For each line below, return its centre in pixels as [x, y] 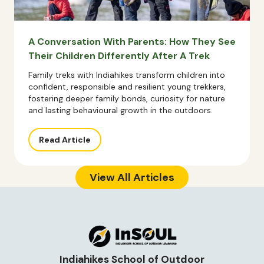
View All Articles [132, 177]
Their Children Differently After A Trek [119, 56]
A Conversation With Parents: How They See [132, 42]
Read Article [65, 140]
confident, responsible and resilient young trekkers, [127, 87]
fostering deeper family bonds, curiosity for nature [127, 98]
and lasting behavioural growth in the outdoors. [121, 110]
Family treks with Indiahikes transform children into [127, 75]
